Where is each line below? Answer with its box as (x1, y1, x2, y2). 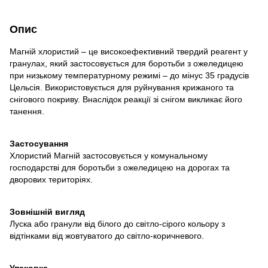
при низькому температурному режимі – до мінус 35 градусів (10, 70, 249, 80)
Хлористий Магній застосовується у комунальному (10, 150, 208, 160)
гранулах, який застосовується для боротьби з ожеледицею (10, 58, 243, 68)
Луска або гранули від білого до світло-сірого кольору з (10, 218, 225, 229)
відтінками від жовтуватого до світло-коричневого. (10, 230, 204, 240)
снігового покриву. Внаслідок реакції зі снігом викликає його (10, 94, 242, 104)
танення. (10, 106, 44, 116)
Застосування (10, 138, 68, 148)
